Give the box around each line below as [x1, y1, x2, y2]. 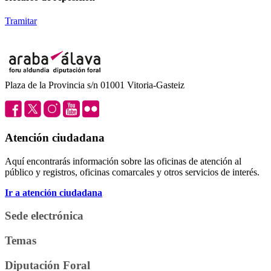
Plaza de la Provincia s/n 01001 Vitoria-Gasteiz [5, 80, 184, 91]
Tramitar [5, 16, 37, 27]
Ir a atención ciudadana [5, 187, 102, 198]
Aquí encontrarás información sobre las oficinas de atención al [5, 155, 241, 166]
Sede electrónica [5, 209, 83, 223]
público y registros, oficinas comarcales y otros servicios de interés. [5, 166, 260, 177]
